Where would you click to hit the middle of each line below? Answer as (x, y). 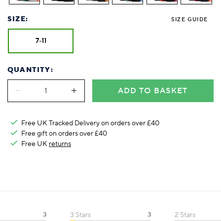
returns (60, 144)
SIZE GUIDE (189, 19)
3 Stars (81, 215)
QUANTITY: (30, 70)
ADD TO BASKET (153, 91)
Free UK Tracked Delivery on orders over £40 (90, 123)
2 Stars (185, 215)
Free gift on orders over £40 (64, 133)
